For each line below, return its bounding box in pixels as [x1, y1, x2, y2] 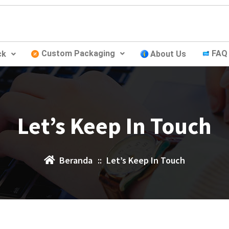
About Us [150, 49, 186, 59]
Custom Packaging [41, 49, 115, 58]
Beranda [59, 154, 93, 166]
